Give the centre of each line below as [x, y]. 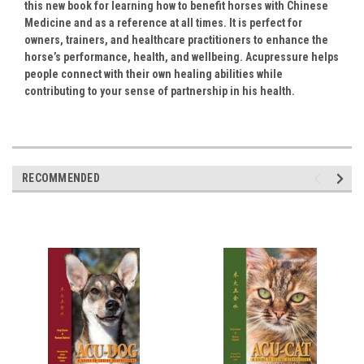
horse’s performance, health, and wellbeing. [135, 57]
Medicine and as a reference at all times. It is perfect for [163, 23]
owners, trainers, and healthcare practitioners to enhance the [176, 40]
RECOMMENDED [61, 178]
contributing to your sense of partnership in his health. [160, 91]
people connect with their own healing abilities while [154, 74]
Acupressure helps [292, 57]
